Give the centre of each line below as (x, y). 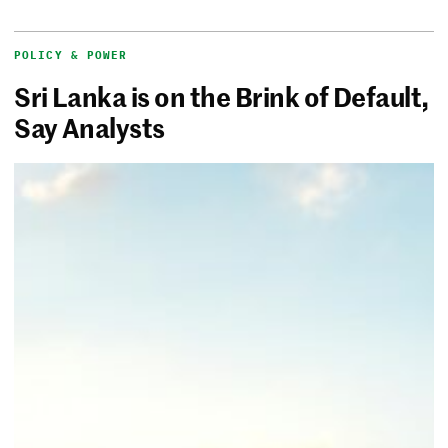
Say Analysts (89, 127)
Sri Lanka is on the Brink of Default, (221, 96)
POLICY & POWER (71, 54)
